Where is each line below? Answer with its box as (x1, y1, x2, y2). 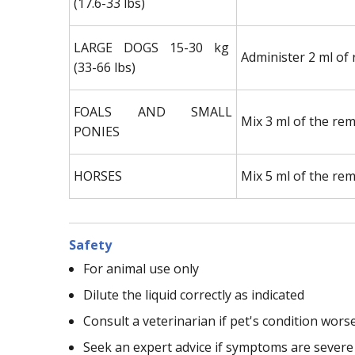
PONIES (74, 122, 120, 140)
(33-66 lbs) (74, 58, 136, 76)
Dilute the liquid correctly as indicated (83, 285, 304, 303)
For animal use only (83, 259, 199, 277)
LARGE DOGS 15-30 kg (74, 38, 232, 56)
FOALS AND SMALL (74, 102, 232, 120)
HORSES (74, 166, 122, 185)
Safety (69, 235, 112, 254)
